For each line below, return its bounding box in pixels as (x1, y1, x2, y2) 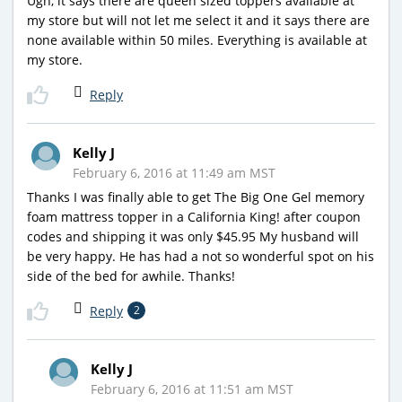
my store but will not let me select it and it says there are (27, 11, 370, 29)
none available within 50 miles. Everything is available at (27, 31, 367, 48)
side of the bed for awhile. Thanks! (27, 267, 235, 284)
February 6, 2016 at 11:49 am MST (73, 163, 275, 181)
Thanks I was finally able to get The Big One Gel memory (27, 188, 364, 205)
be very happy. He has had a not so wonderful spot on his (27, 247, 374, 265)
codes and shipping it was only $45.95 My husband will (27, 227, 359, 245)
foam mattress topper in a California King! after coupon (27, 207, 361, 225)
